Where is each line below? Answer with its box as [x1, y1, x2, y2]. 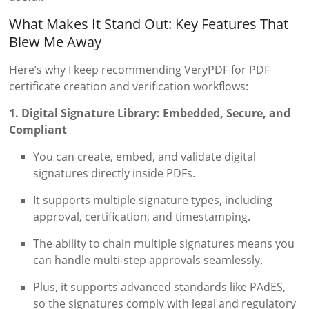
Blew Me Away [9, 32, 102, 52]
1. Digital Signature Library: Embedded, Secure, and [9, 106, 291, 121]
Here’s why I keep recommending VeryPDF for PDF [9, 62, 270, 78]
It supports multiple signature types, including [33, 192, 273, 208]
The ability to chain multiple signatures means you [33, 236, 295, 252]
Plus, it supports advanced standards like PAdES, [33, 279, 286, 295]
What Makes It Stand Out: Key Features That [9, 14, 289, 34]
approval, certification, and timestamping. [33, 209, 251, 225]
